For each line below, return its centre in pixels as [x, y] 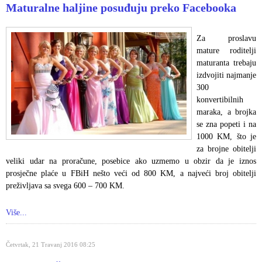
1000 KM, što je [226, 136]
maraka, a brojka [226, 112]
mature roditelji [226, 50]
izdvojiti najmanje [226, 75]
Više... [16, 212]
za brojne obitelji [226, 149]
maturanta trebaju [226, 63]
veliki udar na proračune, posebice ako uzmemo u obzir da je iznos [131, 161]
